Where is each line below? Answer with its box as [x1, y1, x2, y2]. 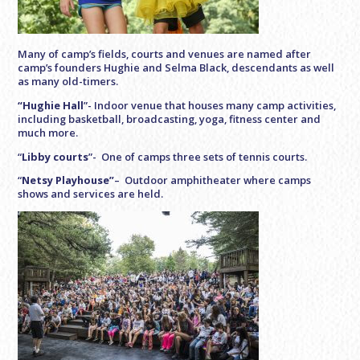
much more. [18, 125, 79, 140]
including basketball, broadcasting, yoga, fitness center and [18, 111, 321, 126]
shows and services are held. [18, 186, 164, 202]
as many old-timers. [18, 73, 119, 88]
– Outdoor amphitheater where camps [114, 173, 312, 188]
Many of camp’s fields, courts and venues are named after [18, 46, 312, 61]
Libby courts [22, 149, 89, 164]
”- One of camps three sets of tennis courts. [88, 149, 308, 164]
